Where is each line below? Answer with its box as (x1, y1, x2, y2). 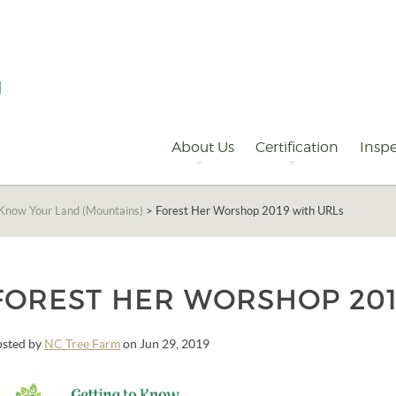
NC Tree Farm (44, 337, 121, 351)
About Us (171, 139, 234, 156)
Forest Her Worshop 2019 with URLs (156, 204, 344, 217)
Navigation (26, 135, 138, 156)
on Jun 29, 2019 (120, 337, 210, 351)
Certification (255, 139, 339, 156)
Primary (26, 114, 106, 135)
